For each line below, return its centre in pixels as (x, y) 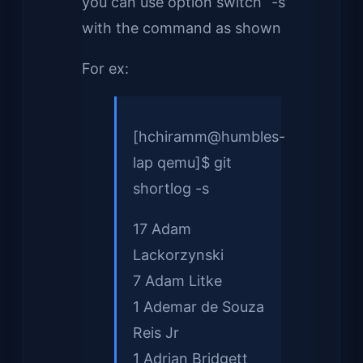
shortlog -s (171, 188)
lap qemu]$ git (182, 162)
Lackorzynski (178, 254)
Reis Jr (156, 332)
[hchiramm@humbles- (209, 136)
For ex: (105, 68)
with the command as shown (181, 28)
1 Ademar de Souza (199, 306)
